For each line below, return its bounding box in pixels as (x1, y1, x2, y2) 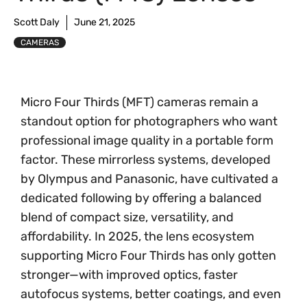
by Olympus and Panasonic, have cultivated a (21, 171, 278, 186)
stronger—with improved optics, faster (21, 267, 238, 282)
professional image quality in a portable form (21, 133, 273, 148)
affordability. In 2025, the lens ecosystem (21, 229, 254, 244)
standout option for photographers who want (21, 114, 278, 129)
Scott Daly (14, 16, 60, 28)
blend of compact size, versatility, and (21, 210, 234, 225)
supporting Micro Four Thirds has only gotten (21, 248, 276, 263)
